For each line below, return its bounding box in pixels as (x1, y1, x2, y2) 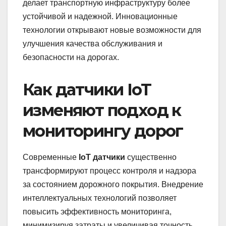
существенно (125, 152, 177, 161)
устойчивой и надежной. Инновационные (23, 12, 178, 21)
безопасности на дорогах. (23, 52, 119, 62)
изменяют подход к (23, 100, 181, 120)
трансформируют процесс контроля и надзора (23, 166, 196, 175)
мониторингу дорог (23, 121, 183, 141)
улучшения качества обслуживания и (23, 39, 162, 48)
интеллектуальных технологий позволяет (23, 193, 177, 202)
